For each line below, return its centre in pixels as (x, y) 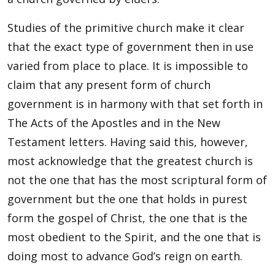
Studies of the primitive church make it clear (126, 28)
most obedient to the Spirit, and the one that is (134, 237)
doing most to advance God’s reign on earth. (125, 256)
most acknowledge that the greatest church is (130, 161)
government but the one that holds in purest (127, 199)
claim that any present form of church (109, 85)
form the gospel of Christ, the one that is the (127, 218)
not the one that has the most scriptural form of (137, 180)
